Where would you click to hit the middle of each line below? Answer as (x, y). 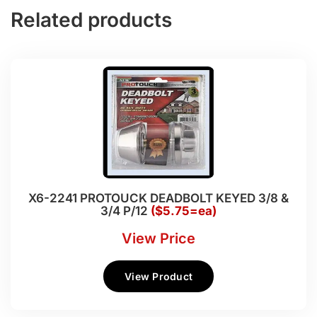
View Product (158, 276)
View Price (158, 238)
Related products (91, 19)
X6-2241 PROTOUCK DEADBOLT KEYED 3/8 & (158, 198)
